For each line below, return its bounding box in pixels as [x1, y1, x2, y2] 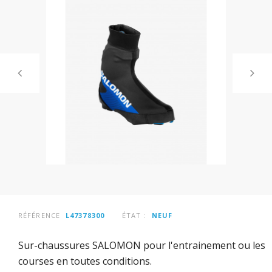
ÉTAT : [121, 210, 146, 220]
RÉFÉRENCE [18, 210, 60, 220]
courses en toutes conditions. [18, 254, 152, 268]
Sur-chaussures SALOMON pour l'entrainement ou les [18, 239, 265, 253]
